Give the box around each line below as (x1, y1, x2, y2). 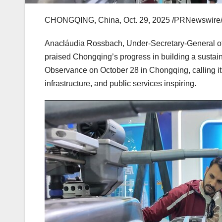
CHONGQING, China (45, 16, 119, 25)
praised (45, 53, 73, 61)
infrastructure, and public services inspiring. (45, 79, 196, 88)
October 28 (100, 66, 139, 75)
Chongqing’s (73, 53, 118, 61)
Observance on (45, 66, 100, 75)
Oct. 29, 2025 (123, 16, 170, 25)
